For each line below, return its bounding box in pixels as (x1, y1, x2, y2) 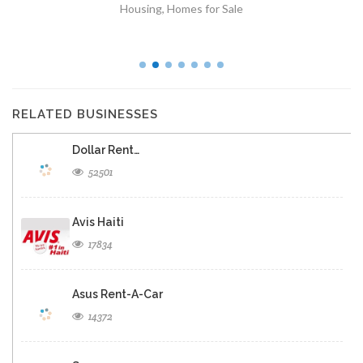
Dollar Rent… (72, 143, 139, 157)
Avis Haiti (72, 216, 124, 229)
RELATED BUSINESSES (12, 107, 158, 122)
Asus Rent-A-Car (72, 288, 163, 301)
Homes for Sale (167, 2, 243, 16)
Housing (120, 2, 162, 16)
